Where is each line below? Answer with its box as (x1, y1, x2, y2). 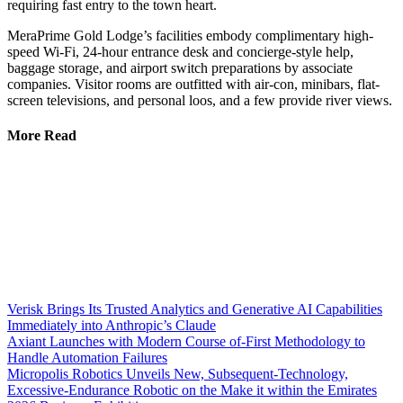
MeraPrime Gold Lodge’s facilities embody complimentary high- (7, 27, 373, 43)
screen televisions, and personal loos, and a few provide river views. (7, 92, 392, 108)
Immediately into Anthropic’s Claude (7, 318, 216, 334)
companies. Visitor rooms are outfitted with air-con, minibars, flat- (7, 76, 380, 92)
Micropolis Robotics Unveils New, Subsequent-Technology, (7, 366, 348, 382)
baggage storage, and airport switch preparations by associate (7, 59, 353, 76)
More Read (7, 128, 76, 144)
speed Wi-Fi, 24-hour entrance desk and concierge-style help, (7, 43, 354, 59)
